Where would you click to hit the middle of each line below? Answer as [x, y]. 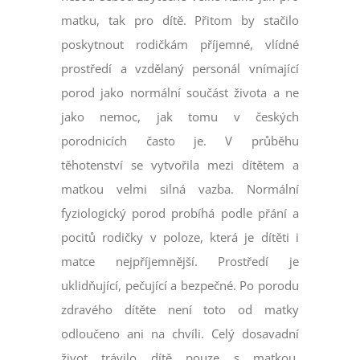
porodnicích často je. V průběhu [180, 141]
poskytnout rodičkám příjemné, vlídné [180, 45]
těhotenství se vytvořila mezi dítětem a [180, 165]
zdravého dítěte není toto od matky [180, 310]
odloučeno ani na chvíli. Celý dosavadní [180, 334]
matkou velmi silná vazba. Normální [180, 189]
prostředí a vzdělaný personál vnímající [180, 69]
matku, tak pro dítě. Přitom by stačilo [180, 20]
